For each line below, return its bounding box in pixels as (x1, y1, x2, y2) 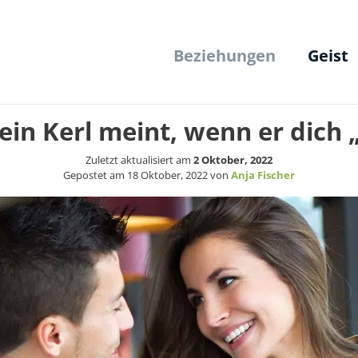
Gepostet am (63, 168, 127, 183)
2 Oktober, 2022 (193, 153, 272, 168)
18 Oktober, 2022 (127, 168, 208, 183)
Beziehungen (173, 45, 276, 66)
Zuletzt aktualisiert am (86, 153, 193, 168)
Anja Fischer (231, 168, 295, 183)
